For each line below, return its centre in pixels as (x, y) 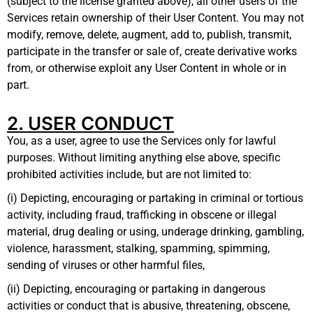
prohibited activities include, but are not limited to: (129, 175)
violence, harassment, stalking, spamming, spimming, (138, 249)
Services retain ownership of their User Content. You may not (155, 18)
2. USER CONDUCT (90, 124)
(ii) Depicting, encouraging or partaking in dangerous (136, 289)
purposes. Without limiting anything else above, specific (144, 158)
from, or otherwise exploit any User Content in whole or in (147, 68)
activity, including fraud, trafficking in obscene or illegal (142, 215)
